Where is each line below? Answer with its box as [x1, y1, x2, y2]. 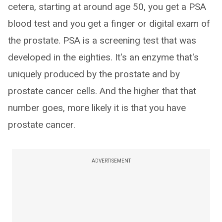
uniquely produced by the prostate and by [8, 68, 180, 80]
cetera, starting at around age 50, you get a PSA [8, 1, 206, 12]
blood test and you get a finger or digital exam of [8, 18, 210, 29]
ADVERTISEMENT [91, 158, 131, 164]
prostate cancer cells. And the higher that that [8, 85, 196, 97]
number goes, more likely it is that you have [8, 102, 186, 113]
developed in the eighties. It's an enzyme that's [8, 52, 199, 63]
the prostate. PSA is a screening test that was [8, 35, 196, 46]
